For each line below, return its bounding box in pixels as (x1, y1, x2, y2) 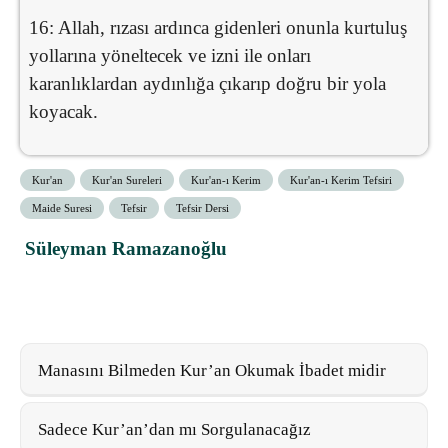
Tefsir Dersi (176, 201, 229, 214)
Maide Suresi (32, 201, 92, 214)
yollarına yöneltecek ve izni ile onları (29, 44, 311, 66)
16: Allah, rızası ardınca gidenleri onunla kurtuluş (29, 16, 407, 38)
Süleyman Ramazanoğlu (25, 237, 227, 259)
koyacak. (29, 100, 98, 122)
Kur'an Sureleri (92, 173, 162, 186)
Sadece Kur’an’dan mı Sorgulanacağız (38, 419, 311, 439)
